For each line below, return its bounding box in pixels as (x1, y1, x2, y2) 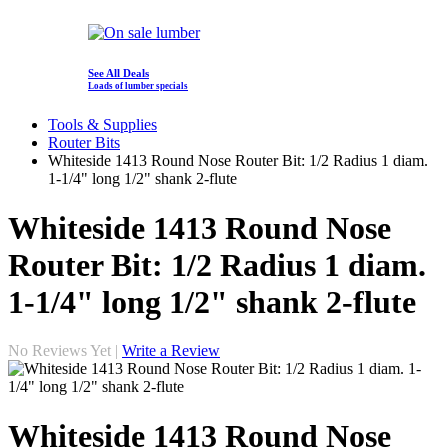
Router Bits (48, 134, 120, 152)
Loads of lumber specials (88, 81, 188, 92)
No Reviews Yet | (8, 342, 118, 360)
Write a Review (122, 342, 220, 360)
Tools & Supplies (48, 116, 157, 134)
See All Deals (88, 67, 149, 80)
